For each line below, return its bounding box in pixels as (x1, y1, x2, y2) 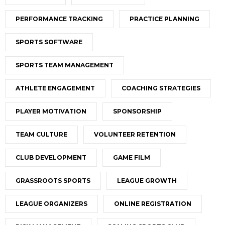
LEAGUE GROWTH (117, 177, 177, 185)
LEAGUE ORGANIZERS (16, 200, 87, 208)
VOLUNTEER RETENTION (94, 131, 176, 139)
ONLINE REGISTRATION (114, 200, 191, 208)
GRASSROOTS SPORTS (16, 177, 90, 185)
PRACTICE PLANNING (130, 15, 199, 23)
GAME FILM (113, 154, 150, 162)
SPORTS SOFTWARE (16, 38, 82, 46)
